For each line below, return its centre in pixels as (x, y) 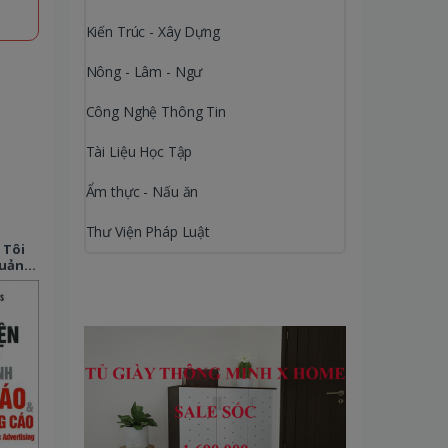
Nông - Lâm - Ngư (144, 71)
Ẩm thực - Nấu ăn (142, 191)
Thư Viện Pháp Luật (147, 231)
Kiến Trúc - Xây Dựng (152, 31)
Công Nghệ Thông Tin (155, 111)
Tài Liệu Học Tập (139, 151)
